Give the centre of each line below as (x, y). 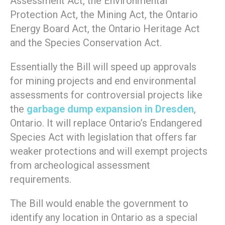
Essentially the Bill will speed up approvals (103, 67)
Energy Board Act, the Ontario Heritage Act (105, 29)
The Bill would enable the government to (99, 204)
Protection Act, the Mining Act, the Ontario (104, 15)
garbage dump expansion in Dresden (110, 109)
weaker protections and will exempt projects (109, 151)
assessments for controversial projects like (106, 95)
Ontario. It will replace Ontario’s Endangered (106, 123)
